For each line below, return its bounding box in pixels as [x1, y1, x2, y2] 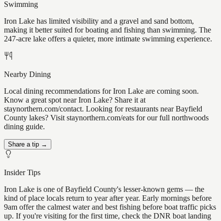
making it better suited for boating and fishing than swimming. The [4, 26, 211, 35]
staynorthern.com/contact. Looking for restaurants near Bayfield [4, 105, 202, 113]
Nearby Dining [4, 70, 51, 79]
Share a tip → [8, 141, 47, 148]
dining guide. [4, 122, 45, 131]
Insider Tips [4, 168, 40, 177]
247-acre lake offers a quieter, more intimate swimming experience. [4, 35, 212, 43]
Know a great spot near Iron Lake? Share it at [4, 96, 146, 105]
